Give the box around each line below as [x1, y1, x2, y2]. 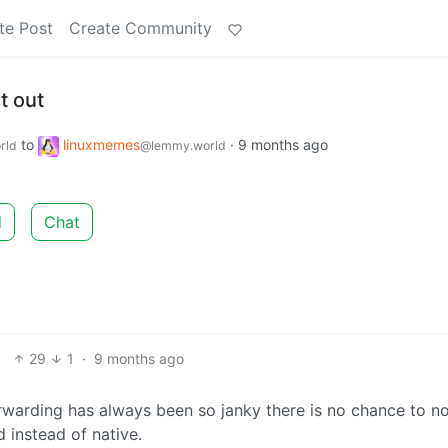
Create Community [69, 18, 212, 38]
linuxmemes [63, 136, 140, 153]
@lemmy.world [140, 138, 226, 153]
